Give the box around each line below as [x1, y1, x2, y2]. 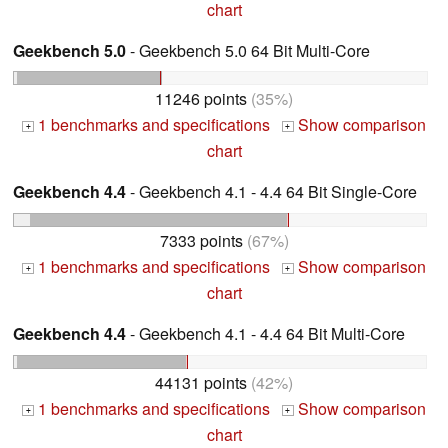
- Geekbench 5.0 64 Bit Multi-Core [126, 38, 370, 62]
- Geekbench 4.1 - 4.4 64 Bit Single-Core [126, 180, 417, 204]
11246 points [155, 87, 247, 111]
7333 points [159, 229, 243, 253]
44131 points [155, 371, 247, 395]
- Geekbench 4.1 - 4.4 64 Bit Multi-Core [126, 322, 405, 346]
